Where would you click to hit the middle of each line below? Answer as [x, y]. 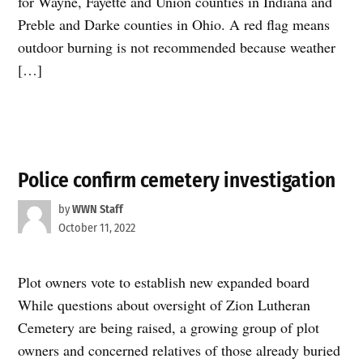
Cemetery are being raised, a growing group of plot [169, 328]
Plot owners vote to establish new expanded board [164, 282]
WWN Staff [97, 210]
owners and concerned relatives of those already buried [179, 350]
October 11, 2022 [96, 228]
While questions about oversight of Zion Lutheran [164, 305]
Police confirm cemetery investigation [177, 181]
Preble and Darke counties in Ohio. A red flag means [174, 25]
